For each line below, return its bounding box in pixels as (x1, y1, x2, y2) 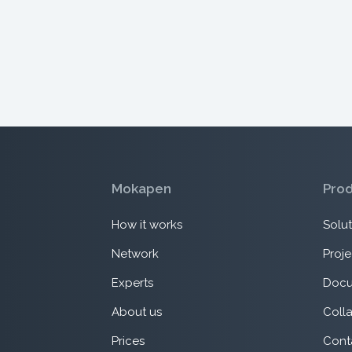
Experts (111, 275, 153, 290)
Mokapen (111, 181, 171, 196)
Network (111, 246, 159, 261)
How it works (111, 217, 182, 232)
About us (111, 304, 162, 319)
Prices (111, 333, 145, 348)
